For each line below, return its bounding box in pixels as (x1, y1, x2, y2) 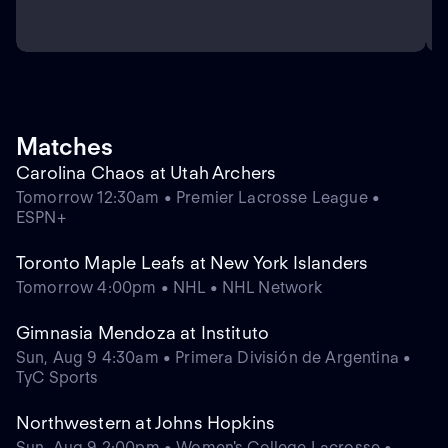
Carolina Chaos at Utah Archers (16, 162, 277, 184)
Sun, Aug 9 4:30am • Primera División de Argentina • (16, 348, 412, 368)
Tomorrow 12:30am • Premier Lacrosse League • (16, 188, 381, 208)
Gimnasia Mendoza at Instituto (16, 322, 270, 344)
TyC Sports (16, 368, 99, 388)
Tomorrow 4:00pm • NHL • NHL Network (16, 278, 323, 298)
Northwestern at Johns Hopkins (16, 412, 276, 434)
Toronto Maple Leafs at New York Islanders (16, 252, 369, 274)
